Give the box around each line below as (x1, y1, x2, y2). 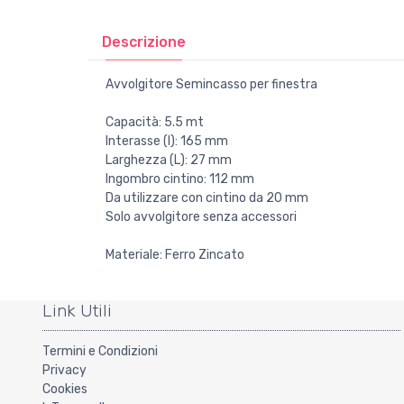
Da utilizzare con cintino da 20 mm (106, 189, 308, 206)
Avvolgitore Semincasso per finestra (106, 76, 317, 92)
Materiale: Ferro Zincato (106, 246, 244, 262)
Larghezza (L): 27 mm (106, 151, 232, 168)
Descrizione (102, 32, 186, 50)
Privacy (42, 362, 87, 378)
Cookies (42, 381, 87, 397)
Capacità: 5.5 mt (106, 114, 204, 130)
